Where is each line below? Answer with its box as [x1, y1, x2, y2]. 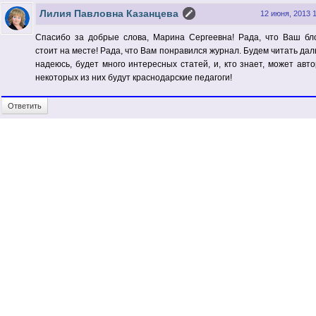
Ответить [8, 102, 42, 111]
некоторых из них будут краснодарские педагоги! [35, 73, 232, 83]
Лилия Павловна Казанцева [39, 8, 178, 20]
